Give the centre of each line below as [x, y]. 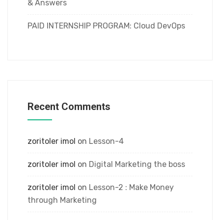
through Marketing [62, 200]
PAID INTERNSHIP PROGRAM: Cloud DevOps [106, 26]
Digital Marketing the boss [137, 164]
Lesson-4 [106, 141]
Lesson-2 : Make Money [131, 187]
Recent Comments [69, 107]
